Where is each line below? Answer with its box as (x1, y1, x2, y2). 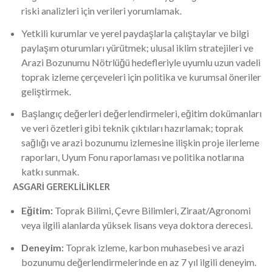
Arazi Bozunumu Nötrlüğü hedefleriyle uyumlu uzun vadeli (21, 56, 260, 68)
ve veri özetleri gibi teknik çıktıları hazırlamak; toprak (21, 122, 243, 134)
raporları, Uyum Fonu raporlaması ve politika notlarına (21, 151, 244, 163)
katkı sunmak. (21, 166, 79, 178)
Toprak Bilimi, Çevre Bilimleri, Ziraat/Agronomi (55, 204, 251, 216)
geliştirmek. (21, 85, 71, 97)
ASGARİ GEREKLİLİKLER (9, 182, 112, 192)
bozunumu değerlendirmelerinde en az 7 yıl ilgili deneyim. (21, 256, 256, 268)
